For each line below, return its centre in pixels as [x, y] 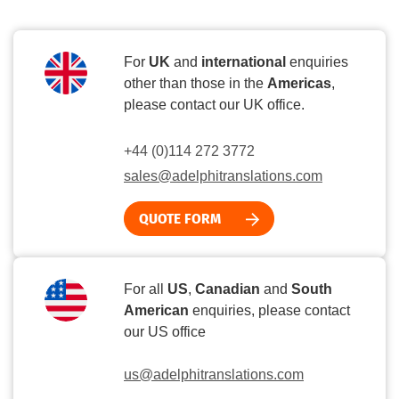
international [244, 61]
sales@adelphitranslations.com [223, 175]
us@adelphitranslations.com [214, 374]
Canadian [228, 289]
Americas [299, 83]
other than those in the [195, 83]
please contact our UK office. [214, 104]
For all [146, 289]
